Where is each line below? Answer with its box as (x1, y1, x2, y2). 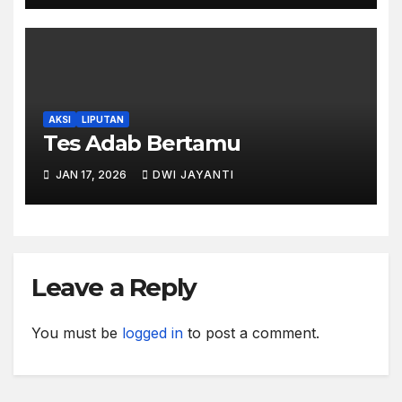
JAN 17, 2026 (52, 168, 129, 182)
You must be (31, 323, 122, 342)
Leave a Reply (31, 271, 197, 302)
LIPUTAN (81, 114, 124, 125)
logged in (122, 323, 183, 342)
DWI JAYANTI (152, 168, 234, 182)
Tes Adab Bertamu (42, 130, 240, 156)
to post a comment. (183, 323, 319, 342)
